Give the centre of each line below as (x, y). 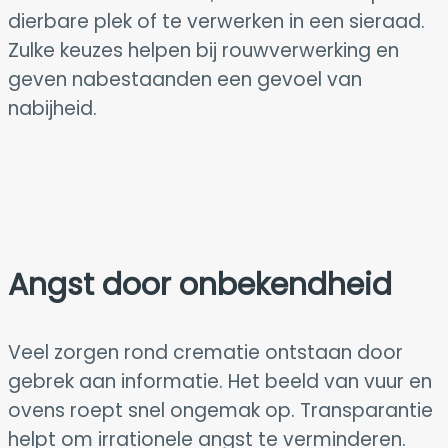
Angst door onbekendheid (200, 284)
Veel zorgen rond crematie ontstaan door (205, 352)
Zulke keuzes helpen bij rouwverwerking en (203, 50)
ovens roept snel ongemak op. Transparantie (220, 410)
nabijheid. (52, 108)
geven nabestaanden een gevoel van (185, 79)
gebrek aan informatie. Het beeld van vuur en (220, 381)
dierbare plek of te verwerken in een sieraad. (216, 21)
